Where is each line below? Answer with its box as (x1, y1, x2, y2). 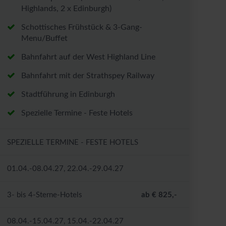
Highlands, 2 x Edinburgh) (21, 5, 112, 13)
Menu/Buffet (21, 34, 68, 43)
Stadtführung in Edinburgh (21, 90, 116, 99)
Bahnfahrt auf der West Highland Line (21, 53, 156, 62)
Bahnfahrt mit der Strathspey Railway (21, 72, 155, 80)
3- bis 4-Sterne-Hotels (7, 191, 83, 199)
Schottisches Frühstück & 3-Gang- (21, 23, 143, 32)
